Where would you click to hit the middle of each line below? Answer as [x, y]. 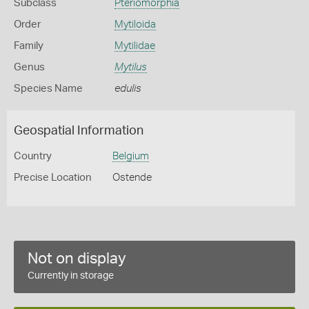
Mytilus [130, 67]
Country [33, 156]
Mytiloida [135, 24]
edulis [128, 89]
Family [29, 46]
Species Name [48, 89]
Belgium [130, 156]
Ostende [132, 178]
